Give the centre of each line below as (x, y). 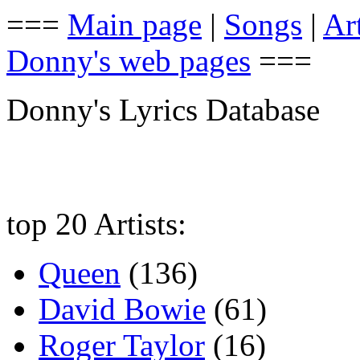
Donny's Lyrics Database (163, 110)
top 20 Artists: (96, 224)
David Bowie (122, 309)
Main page (135, 25)
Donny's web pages (129, 61)
